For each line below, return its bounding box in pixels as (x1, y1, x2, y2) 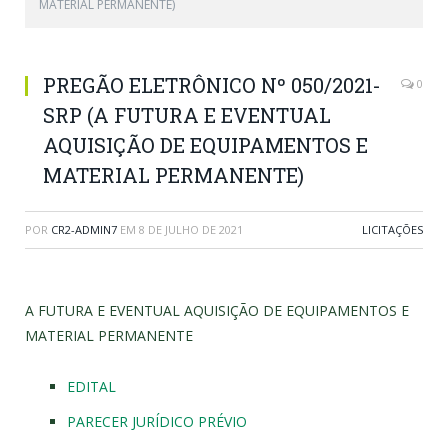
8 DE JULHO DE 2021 (139, 222, 243, 237)
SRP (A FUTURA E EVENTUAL (43, 102, 331, 128)
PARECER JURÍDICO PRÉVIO (67, 411, 247, 431)
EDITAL (67, 376, 116, 396)
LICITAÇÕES (362, 222, 423, 237)
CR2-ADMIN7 (51, 222, 117, 237)
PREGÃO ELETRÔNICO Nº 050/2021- (43, 72, 381, 98)
